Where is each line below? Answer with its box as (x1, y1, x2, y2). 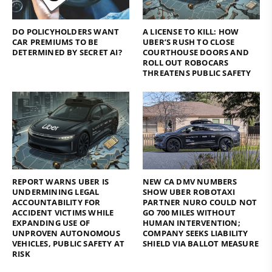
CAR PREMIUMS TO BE (12, 36, 98, 47)
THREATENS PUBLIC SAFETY (143, 67, 251, 78)
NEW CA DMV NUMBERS (143, 176, 237, 188)
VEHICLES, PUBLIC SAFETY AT (12, 238, 125, 250)
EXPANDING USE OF (12, 217, 90, 229)
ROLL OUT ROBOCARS (143, 56, 229, 68)
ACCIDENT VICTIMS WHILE (12, 207, 114, 219)
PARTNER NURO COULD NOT (143, 197, 257, 208)
